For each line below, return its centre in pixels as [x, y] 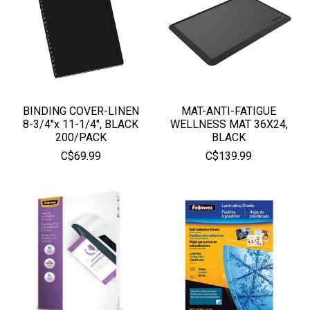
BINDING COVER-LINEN [81, 111]
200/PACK [81, 137]
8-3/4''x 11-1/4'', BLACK [81, 124]
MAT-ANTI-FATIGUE [229, 111]
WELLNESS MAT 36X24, [229, 124]
